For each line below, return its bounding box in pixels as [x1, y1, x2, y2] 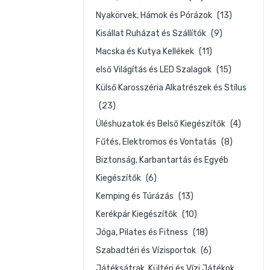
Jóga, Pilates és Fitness [96, 227, 190, 237]
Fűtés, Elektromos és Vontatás [96, 137, 218, 147]
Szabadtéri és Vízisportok [96, 245, 198, 256]
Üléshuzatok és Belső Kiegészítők [96, 119, 227, 129]
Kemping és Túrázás [96, 191, 175, 201]
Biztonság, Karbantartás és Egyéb [96, 155, 228, 165]
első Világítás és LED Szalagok [96, 64, 213, 75]
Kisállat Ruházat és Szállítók [96, 28, 208, 39]
